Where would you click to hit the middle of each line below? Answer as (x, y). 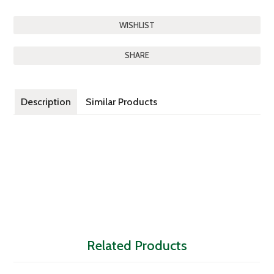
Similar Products (122, 102)
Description (46, 102)
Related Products (137, 246)
